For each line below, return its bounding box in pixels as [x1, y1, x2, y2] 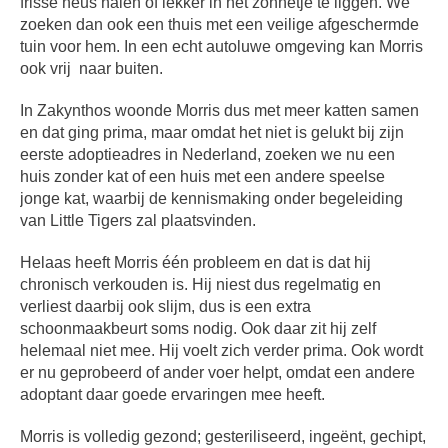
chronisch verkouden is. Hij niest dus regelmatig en [20, 276, 382, 294]
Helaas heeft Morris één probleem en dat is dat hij [20, 254, 372, 272]
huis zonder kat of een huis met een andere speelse [20, 168, 386, 186]
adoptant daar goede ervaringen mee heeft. [20, 386, 326, 404]
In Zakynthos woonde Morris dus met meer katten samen [20, 102, 420, 120]
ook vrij [20, 60, 76, 78]
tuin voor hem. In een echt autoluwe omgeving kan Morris [20, 38, 424, 56]
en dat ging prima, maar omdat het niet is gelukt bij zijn [20, 124, 405, 142]
